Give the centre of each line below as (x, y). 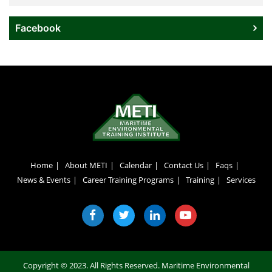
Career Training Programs (128, 180)
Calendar (136, 165)
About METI (86, 165)
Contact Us (184, 165)
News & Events (43, 180)
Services (241, 180)
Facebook (38, 28)
